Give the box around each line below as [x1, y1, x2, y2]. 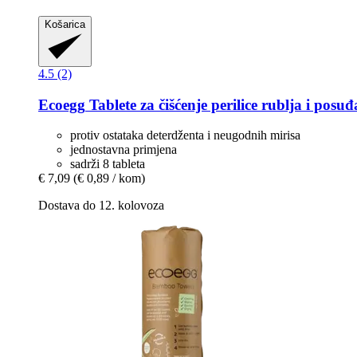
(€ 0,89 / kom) [73, 171, 145, 186]
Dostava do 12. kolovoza [38, 198, 164, 213]
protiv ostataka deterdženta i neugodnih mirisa [70, 128, 300, 143]
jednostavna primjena [70, 143, 177, 157]
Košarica [45, 18, 85, 30]
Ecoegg [38, 96, 85, 113]
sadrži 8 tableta [70, 157, 145, 171]
